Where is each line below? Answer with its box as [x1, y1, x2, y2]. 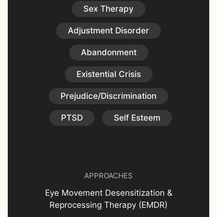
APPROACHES [84, 171, 133, 180]
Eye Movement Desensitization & [45, 188, 172, 198]
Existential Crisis [76, 69, 141, 79]
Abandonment [80, 47, 137, 57]
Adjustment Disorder [68, 26, 149, 35]
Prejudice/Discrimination [61, 91, 156, 101]
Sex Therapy [83, 4, 134, 14]
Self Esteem [113, 113, 160, 123]
